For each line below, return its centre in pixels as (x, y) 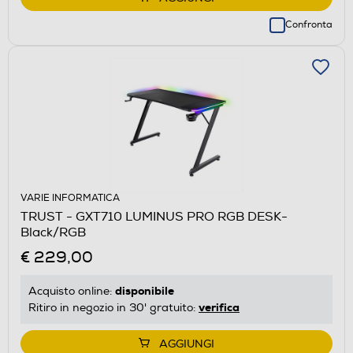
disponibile (145, 290)
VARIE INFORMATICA (70, 198)
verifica (219, 307)
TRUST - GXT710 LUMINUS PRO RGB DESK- (154, 216)
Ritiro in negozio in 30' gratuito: (113, 307)
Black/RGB (53, 232)
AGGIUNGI (187, 344)
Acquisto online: (72, 291)
